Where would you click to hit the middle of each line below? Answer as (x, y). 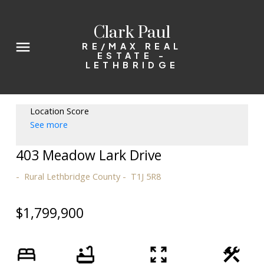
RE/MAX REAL (132, 46)
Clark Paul (132, 33)
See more (49, 124)
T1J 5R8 (146, 176)
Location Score (59, 110)
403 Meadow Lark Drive (88, 155)
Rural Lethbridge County (72, 176)
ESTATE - (132, 55)
